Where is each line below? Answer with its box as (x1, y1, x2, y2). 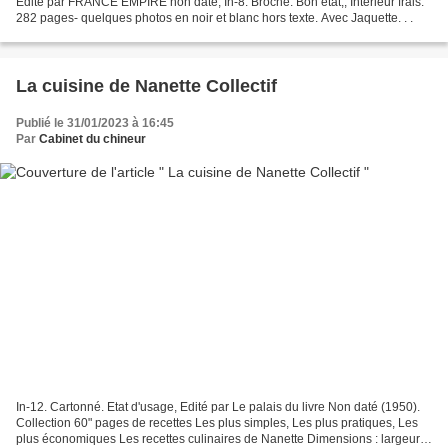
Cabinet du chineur (39, 132, 146, 147)
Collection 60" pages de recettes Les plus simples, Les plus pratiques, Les (16, 415, 418, 430)
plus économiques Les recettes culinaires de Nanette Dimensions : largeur (16, 431, 420, 446)
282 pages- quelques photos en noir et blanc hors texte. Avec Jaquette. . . (16, 11, 413, 26)
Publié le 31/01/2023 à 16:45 (16, 116, 174, 131)
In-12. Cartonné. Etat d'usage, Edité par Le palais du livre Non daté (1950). (16, 399, 420, 414)
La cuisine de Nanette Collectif (16, 76, 277, 97)
